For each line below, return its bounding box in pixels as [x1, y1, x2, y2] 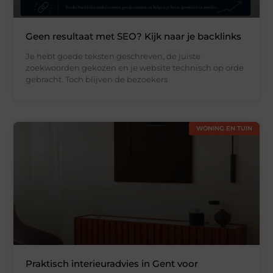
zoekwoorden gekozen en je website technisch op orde [26, 63, 244, 73]
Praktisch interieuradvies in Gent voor [26, 258, 199, 270]
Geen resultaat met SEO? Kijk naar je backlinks [26, 30, 242, 43]
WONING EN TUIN [196, 124, 252, 133]
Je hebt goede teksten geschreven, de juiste [26, 51, 201, 62]
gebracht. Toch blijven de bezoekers [26, 74, 168, 85]
